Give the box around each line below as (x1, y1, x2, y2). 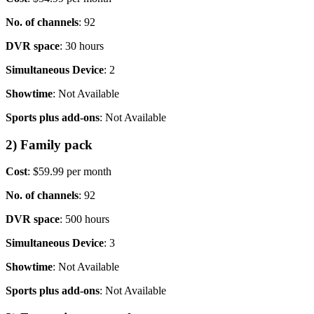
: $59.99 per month (27, 165, 111, 178)
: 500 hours (60, 213, 109, 226)
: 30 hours (60, 39, 104, 52)
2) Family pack (6, 137, 93, 152)
